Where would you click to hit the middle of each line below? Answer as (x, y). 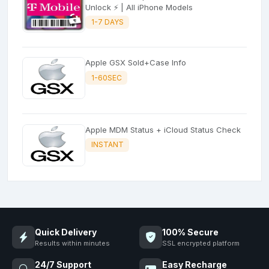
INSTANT (107, 145)
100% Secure (190, 232)
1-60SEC (106, 77)
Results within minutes (72, 243)
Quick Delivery (66, 232)
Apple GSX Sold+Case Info (136, 63)
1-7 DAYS (107, 22)
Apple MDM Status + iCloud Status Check (163, 129)
